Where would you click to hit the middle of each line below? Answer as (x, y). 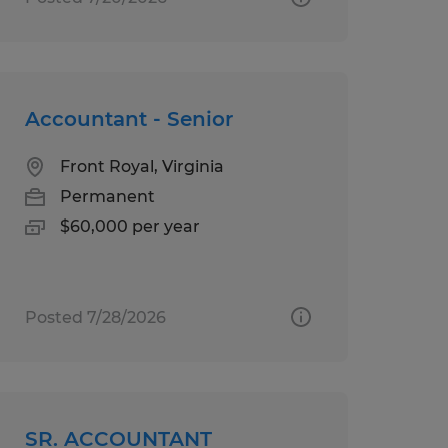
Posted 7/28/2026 (95, 317)
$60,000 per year (129, 226)
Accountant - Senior (128, 118)
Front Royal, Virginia (141, 166)
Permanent (107, 196)
